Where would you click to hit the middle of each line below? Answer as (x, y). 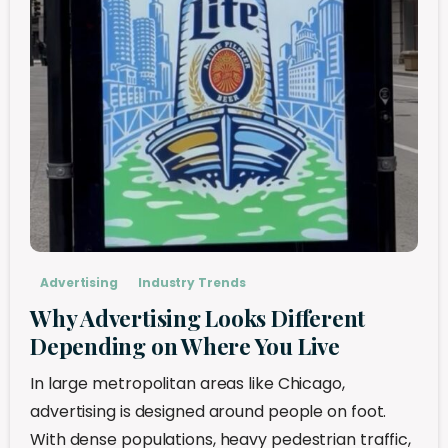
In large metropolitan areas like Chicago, (187, 384)
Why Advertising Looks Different (198, 318)
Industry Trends (191, 283)
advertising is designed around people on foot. (208, 412)
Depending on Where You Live (185, 346)
